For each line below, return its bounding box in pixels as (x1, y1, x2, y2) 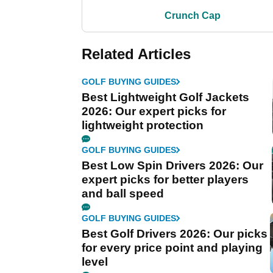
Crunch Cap (165, 10, 221, 21)
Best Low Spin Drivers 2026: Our (82, 159, 263, 172)
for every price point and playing (82, 241, 263, 255)
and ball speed (82, 187, 164, 200)
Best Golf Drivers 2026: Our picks (82, 227, 268, 241)
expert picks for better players (82, 173, 249, 186)
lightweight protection (82, 119, 204, 132)
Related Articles (82, 46, 191, 63)
